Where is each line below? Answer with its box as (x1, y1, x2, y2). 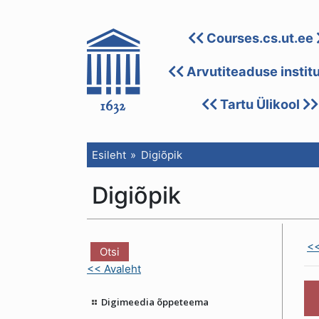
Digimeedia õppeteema (101, 296, 209, 309)
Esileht (91, 147, 126, 162)
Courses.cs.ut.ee (204, 30, 317, 46)
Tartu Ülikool (217, 96, 303, 112)
